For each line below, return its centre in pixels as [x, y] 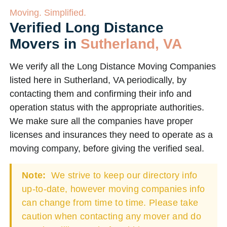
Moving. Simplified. [48, 13]
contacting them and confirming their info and [101, 94]
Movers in [45, 44]
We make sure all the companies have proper [101, 121]
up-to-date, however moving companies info [113, 189]
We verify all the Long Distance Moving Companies [113, 66]
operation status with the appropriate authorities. [107, 107]
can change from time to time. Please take [110, 203]
